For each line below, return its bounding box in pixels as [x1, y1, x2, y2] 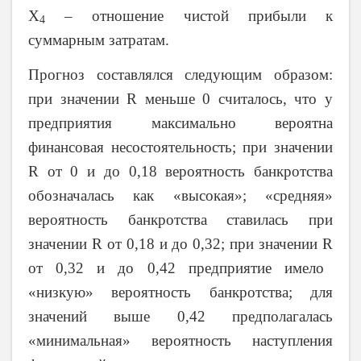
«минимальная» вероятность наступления [28, 332, 333, 349]
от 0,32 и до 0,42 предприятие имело [28, 259, 324, 276]
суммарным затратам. [28, 31, 169, 48]
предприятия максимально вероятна [28, 114, 333, 131]
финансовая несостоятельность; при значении [28, 139, 333, 156]
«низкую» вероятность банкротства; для [28, 284, 333, 301]
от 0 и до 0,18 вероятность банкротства [39, 163, 333, 180]
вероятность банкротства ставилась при [28, 211, 333, 228]
